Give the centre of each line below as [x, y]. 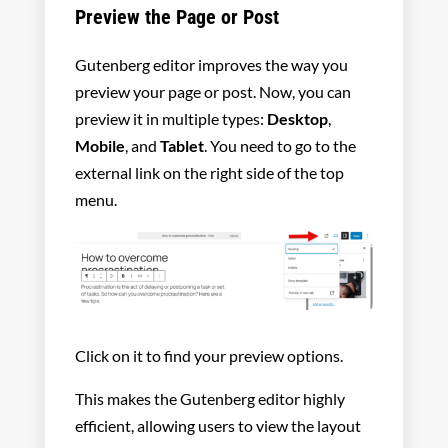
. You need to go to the [279, 146]
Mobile [99, 146]
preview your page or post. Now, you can [212, 92]
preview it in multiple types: [170, 119]
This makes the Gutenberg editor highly [209, 399]
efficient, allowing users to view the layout [217, 426]
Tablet [181, 146]
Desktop [297, 119]
